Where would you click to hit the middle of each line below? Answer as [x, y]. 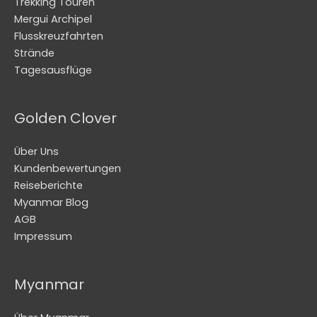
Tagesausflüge [53, 70]
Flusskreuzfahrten [59, 36]
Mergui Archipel [53, 19]
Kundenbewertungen [68, 169]
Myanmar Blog [51, 203]
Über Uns [36, 152]
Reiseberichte [48, 186]
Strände [34, 53]
